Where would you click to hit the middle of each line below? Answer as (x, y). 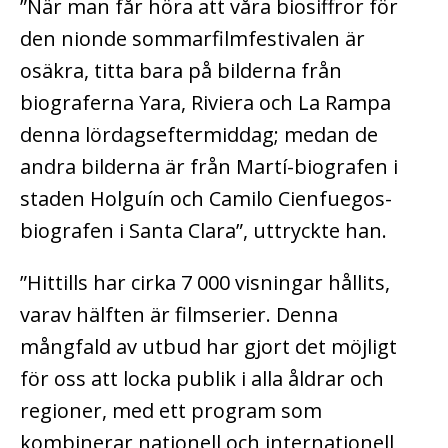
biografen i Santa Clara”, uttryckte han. (203, 230)
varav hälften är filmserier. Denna (179, 314)
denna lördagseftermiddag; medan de (199, 134)
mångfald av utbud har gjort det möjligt (208, 346)
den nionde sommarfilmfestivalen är (192, 38)
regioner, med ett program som (171, 410)
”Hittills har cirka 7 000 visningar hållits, (205, 282)
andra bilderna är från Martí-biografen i (209, 166)
